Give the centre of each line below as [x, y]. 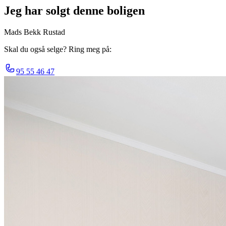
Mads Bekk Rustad [35, 32]
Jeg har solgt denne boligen [74, 10]
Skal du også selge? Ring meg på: [58, 49]
